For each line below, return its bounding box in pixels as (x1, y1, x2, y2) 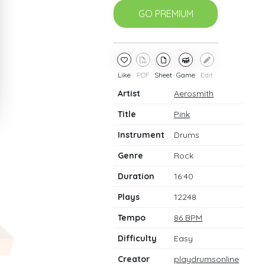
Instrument (118, 130, 165, 140)
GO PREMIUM (138, 8, 193, 20)
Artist (118, 88, 141, 99)
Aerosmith (174, 88, 214, 99)
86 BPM (174, 212, 203, 223)
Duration (118, 171, 155, 182)
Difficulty (118, 233, 157, 244)
